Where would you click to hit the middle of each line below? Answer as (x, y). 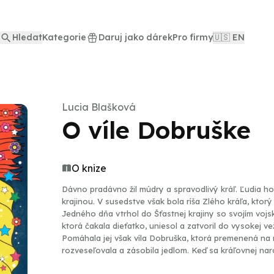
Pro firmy (193, 37)
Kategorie (64, 37)
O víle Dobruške (156, 130)
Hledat (27, 37)
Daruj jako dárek (135, 37)
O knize (89, 168)
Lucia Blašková (99, 107)
